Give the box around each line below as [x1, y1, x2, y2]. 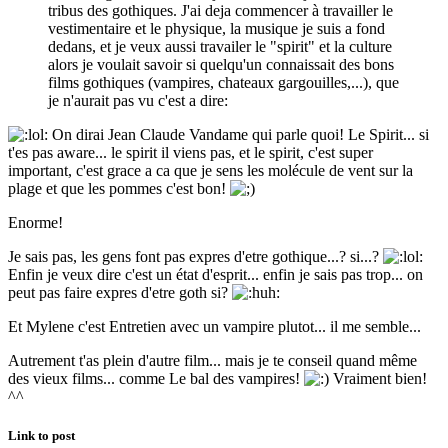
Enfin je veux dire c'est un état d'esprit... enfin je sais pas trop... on [8, 266, 423, 284]
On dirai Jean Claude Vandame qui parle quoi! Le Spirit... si [48, 126, 429, 144]
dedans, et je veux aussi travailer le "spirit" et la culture [48, 38, 392, 56]
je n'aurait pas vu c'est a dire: [48, 92, 228, 110]
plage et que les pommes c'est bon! [8, 180, 230, 198]
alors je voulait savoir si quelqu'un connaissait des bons [48, 56, 394, 74]
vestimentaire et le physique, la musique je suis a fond [48, 20, 385, 38]
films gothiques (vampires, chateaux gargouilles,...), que [48, 74, 399, 92]
